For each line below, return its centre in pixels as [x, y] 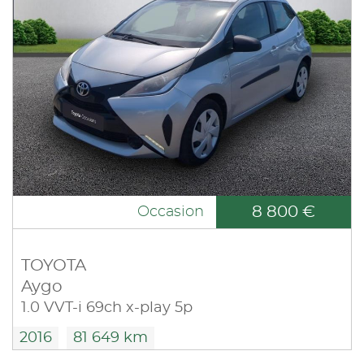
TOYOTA [54, 266]
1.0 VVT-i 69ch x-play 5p [107, 308]
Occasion [171, 212]
